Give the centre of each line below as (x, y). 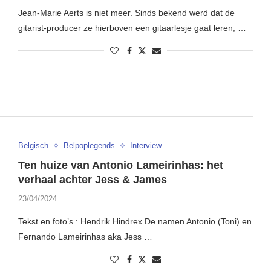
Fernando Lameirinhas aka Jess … (85, 237)
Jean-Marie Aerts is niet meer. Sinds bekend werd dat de (126, 12)
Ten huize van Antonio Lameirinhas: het (120, 165)
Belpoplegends (89, 146)
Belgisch (33, 146)
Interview (145, 146)
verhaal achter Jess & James (92, 180)
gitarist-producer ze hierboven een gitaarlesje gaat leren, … (132, 28)
